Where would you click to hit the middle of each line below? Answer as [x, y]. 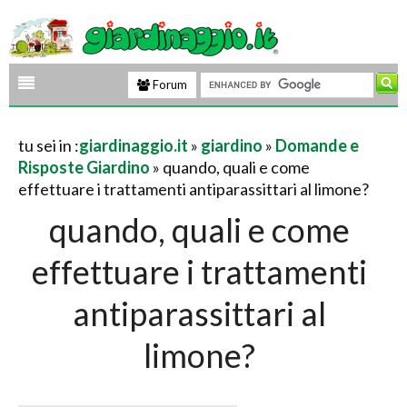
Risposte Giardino [84, 167]
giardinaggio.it [134, 145]
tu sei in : [49, 145]
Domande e [317, 145]
